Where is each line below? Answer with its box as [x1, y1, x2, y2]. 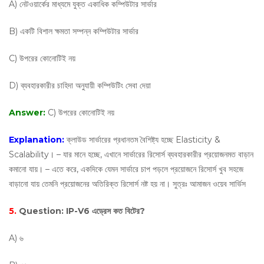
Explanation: [9, 134, 67, 145]
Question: [19, 206, 66, 216]
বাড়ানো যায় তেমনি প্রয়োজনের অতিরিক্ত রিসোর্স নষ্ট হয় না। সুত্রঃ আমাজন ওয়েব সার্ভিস [9, 179, 246, 189]
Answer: [9, 107, 48, 118]
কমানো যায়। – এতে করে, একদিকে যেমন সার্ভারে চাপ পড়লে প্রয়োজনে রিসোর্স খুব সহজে [9, 164, 243, 174]
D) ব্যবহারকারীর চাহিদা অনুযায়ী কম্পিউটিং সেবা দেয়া [9, 80, 151, 91]
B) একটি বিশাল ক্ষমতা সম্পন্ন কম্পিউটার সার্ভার [9, 26, 138, 37]
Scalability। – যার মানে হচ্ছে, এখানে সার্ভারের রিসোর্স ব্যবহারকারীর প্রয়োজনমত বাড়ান [9, 149, 253, 160]
